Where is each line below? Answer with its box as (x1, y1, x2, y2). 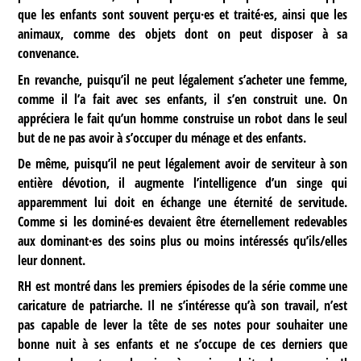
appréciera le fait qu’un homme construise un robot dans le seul (18, 109, 348, 127)
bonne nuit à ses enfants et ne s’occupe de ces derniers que (18, 334, 348, 353)
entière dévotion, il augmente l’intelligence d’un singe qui (18, 173, 348, 192)
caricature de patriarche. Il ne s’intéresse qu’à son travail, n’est (18, 296, 348, 314)
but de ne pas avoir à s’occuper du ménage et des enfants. (18, 128, 307, 147)
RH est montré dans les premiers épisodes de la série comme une (18, 276, 348, 295)
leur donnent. (18, 251, 86, 269)
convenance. (18, 44, 80, 63)
